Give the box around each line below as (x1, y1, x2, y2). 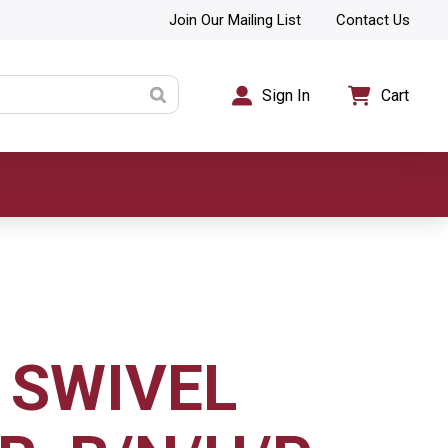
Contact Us (336, 10, 411, 29)
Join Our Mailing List (168, 10, 301, 29)
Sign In (262, 86, 311, 105)
